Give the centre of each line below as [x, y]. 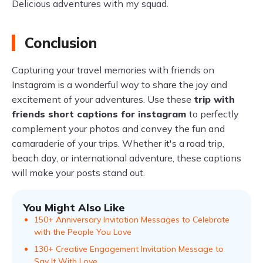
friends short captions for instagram [100, 114]
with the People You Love [83, 232]
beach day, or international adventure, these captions [127, 158]
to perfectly [214, 114]
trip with [214, 99]
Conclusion [61, 43]
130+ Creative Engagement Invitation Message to [129, 249]
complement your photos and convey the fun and [118, 129]
